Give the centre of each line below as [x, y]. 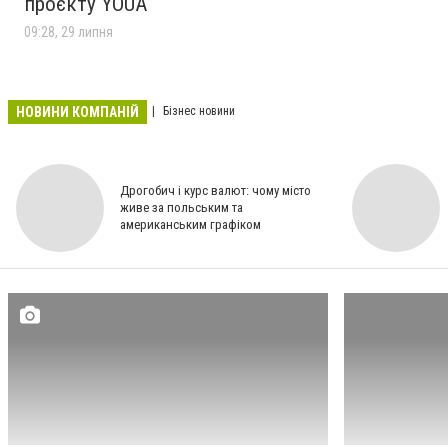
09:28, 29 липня [68, 31]
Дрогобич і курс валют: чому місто [215, 191]
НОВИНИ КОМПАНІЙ [77, 111]
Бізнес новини [197, 111]
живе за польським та [181, 208]
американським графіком [190, 225]
